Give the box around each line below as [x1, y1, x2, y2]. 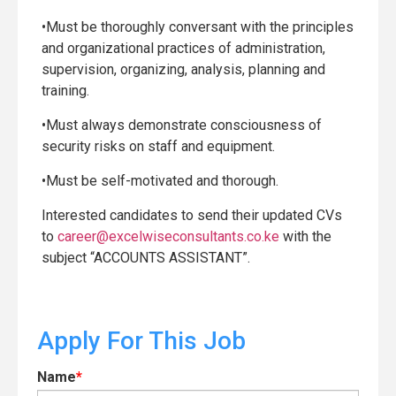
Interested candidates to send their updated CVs [42, 207, 342, 224]
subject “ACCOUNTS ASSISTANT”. [42, 249, 250, 266]
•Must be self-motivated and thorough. [42, 172, 278, 189]
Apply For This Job [37, 326, 246, 355]
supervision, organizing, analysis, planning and [42, 61, 325, 78]
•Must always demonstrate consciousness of [42, 117, 322, 133]
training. [42, 82, 89, 99]
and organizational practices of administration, [42, 40, 325, 57]
